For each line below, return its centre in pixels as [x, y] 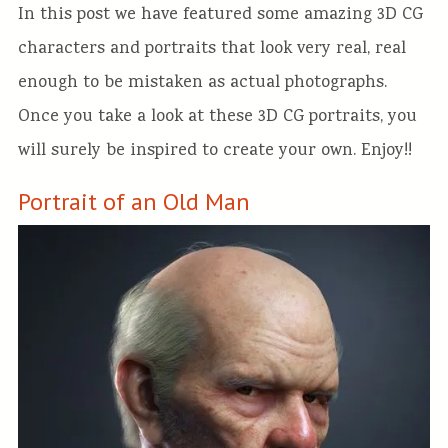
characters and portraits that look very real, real [211, 49]
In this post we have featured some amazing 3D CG [220, 15]
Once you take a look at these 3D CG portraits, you [217, 117]
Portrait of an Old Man [133, 201]
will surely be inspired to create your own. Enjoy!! [214, 151]
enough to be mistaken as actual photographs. [202, 83]
